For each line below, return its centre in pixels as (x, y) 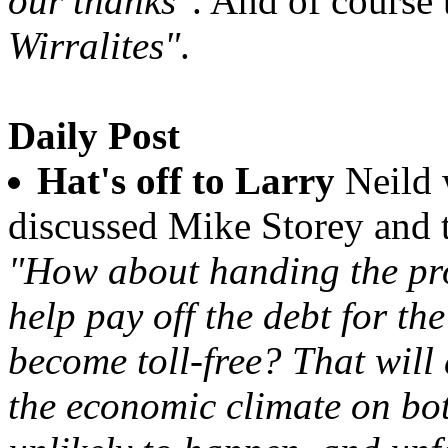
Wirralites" (94, 45)
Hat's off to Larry (186, 180)
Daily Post (94, 135)
